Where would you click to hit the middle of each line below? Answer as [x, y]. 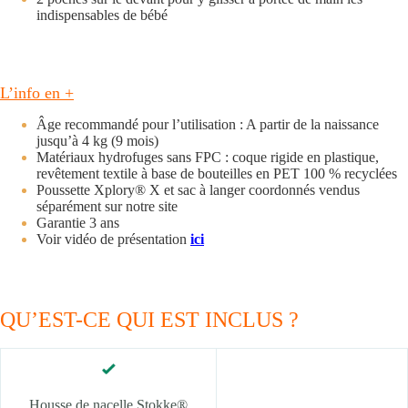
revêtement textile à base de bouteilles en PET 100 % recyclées [217, 174]
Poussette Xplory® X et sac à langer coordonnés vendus [198, 190]
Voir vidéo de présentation [113, 240]
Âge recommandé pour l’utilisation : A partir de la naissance [208, 125]
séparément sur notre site [107, 207]
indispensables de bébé [102, 15]
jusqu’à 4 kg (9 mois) [97, 141]
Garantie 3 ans [78, 223]
